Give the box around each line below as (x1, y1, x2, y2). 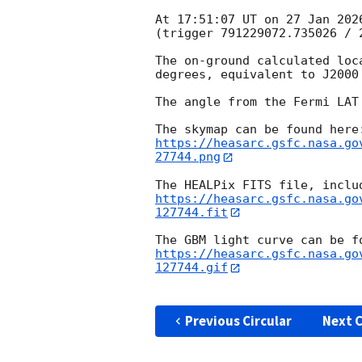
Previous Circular (184, 311, 292, 330)
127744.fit (155, 204, 228, 220)
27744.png (155, 149, 221, 165)
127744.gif (155, 260, 228, 276)
